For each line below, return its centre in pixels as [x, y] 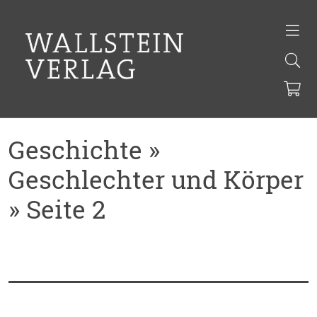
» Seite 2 [57, 209]
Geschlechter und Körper [156, 180]
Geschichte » [84, 150]
